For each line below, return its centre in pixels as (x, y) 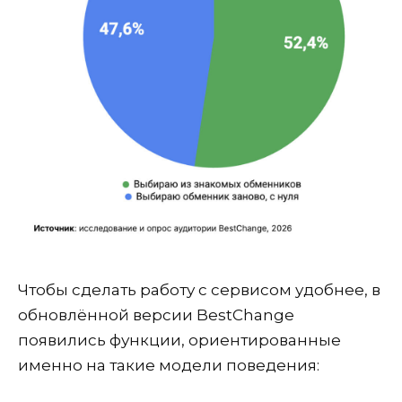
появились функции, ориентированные (179, 341)
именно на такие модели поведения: (169, 366)
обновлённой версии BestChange (156, 315)
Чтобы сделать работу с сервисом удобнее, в (199, 290)
